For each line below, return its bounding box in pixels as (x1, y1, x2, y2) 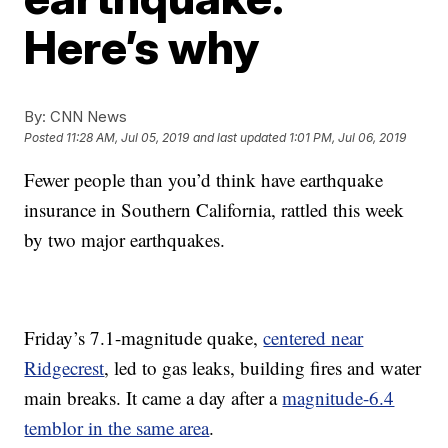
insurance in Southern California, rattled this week (24, 197, 405, 222)
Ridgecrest (24, 355, 105, 380)
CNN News (46, 107, 128, 126)
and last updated (193, 130, 287, 146)
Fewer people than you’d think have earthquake (24, 167, 384, 192)
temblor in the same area (24, 415, 210, 440)
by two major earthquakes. (24, 227, 226, 252)
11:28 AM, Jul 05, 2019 (66, 130, 190, 146)
